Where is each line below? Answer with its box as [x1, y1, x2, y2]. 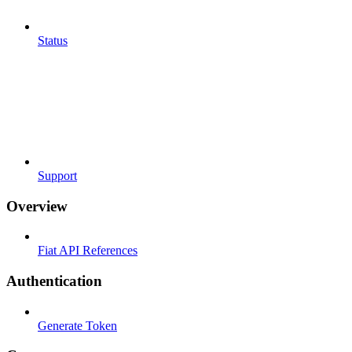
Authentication [6, 272, 102, 289]
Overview [6, 197, 68, 214]
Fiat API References [38, 244, 137, 258]
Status [38, 33, 68, 47]
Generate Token [38, 318, 117, 332]
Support [38, 168, 77, 182]
